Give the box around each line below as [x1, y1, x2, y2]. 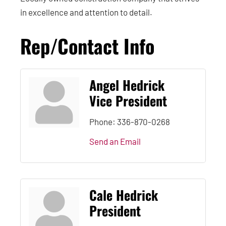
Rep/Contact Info [20, 31, 154, 60]
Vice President [89, 91, 167, 110]
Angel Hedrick [89, 75, 164, 95]
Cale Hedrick [89, 185, 158, 205]
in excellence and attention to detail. [20, 7, 152, 17]
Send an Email [89, 136, 141, 146]
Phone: [89, 117, 116, 127]
